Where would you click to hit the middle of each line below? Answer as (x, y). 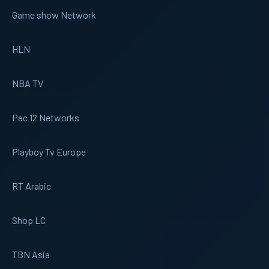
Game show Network (54, 14)
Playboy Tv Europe (49, 151)
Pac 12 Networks (46, 117)
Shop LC (29, 220)
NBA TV (28, 83)
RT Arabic (32, 186)
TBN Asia (31, 254)
